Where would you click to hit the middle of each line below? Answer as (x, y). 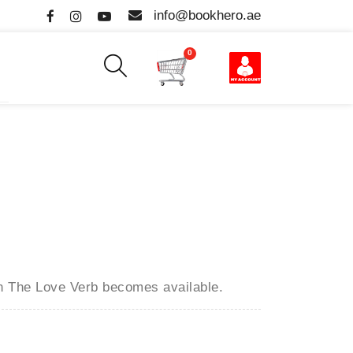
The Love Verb (55, 287)
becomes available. (163, 287)
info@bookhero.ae (207, 15)
